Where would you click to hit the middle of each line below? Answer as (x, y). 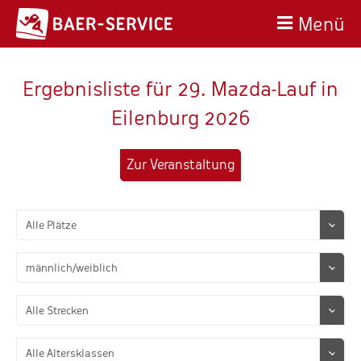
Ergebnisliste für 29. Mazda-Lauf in (180, 89)
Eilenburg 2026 (180, 118)
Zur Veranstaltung (180, 165)
